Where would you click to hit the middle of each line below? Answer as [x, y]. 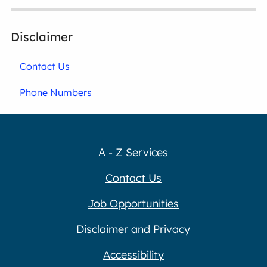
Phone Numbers [56, 93]
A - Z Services [133, 152]
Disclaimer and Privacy [133, 229]
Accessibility [133, 254]
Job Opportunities [133, 203]
